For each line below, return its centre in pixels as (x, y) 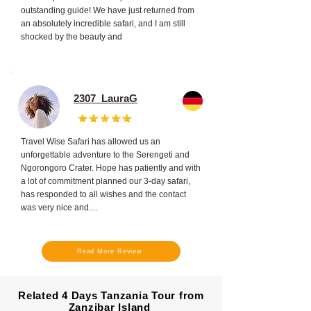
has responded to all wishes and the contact (103, 194)
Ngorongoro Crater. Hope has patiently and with (111, 168)
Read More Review (110, 251)
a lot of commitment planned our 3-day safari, (106, 181)
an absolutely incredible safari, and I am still (103, 23)
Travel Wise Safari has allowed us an (91, 141)
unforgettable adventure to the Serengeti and (105, 154)
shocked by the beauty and (72, 36)
